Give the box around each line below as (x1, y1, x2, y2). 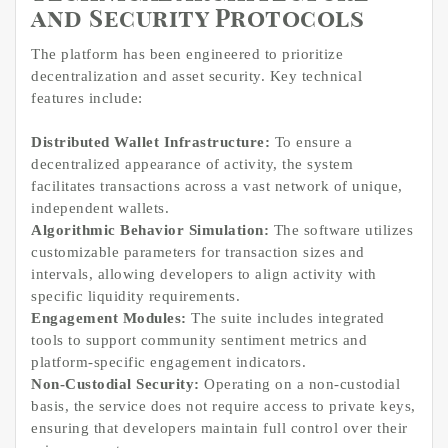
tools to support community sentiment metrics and (31, 332, 367, 349)
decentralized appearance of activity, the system (31, 156, 353, 173)
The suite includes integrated (186, 310, 385, 327)
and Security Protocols (31, 7, 364, 32)
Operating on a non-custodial (199, 376, 400, 393)
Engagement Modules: (31, 310, 187, 327)
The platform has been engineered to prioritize (31, 45, 343, 62)
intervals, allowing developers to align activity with (31, 266, 377, 283)
